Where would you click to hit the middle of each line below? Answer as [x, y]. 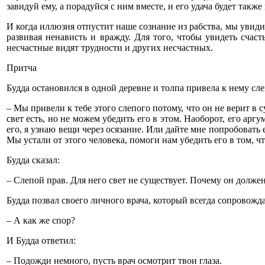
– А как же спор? [41, 220]
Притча [22, 68]
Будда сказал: [33, 160]
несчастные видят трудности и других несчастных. [110, 48]
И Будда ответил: [41, 240]
